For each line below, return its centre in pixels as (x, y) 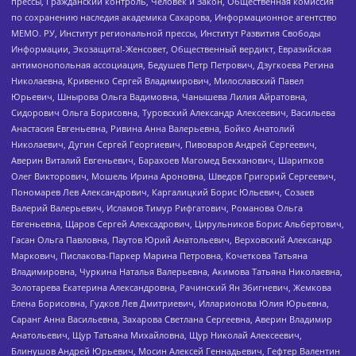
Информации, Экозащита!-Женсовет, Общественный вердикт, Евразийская (171, 48)
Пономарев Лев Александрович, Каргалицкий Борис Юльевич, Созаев (163, 192)
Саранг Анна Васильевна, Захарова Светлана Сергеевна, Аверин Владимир (172, 319)
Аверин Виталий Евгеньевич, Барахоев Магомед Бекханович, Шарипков (167, 160)
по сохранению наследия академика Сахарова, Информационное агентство (174, 17)
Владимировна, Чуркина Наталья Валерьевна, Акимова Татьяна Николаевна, (177, 271)
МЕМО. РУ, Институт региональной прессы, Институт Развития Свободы (166, 33)
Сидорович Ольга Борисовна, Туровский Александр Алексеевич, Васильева (173, 112)
